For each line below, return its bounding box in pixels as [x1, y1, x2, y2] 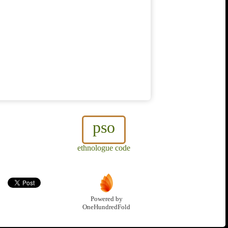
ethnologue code [77, 144, 130, 153]
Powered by [90, 195, 123, 203]
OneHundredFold [82, 204, 130, 211]
